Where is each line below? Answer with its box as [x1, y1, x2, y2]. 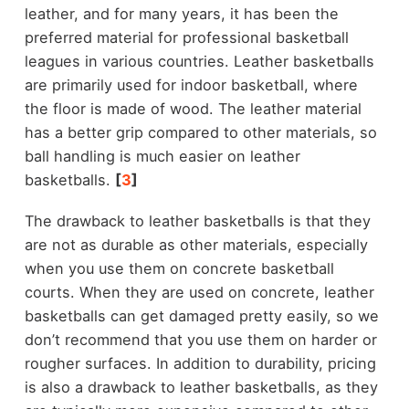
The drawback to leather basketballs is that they [24, 211, 371, 230]
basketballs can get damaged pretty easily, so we [24, 306, 379, 325]
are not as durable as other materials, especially [24, 235, 368, 254]
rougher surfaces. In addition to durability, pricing [24, 353, 376, 372]
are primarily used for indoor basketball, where [24, 76, 358, 95]
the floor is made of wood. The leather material [24, 100, 362, 119]
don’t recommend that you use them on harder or [24, 330, 377, 349]
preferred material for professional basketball [24, 28, 349, 47]
